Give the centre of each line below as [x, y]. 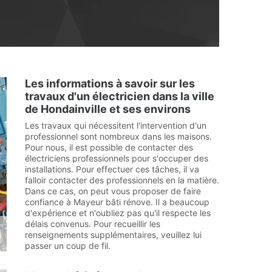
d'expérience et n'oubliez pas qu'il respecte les [118, 213]
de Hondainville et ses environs [108, 109]
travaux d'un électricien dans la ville [120, 96]
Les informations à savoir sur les [110, 83]
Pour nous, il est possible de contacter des [109, 147]
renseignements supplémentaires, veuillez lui [113, 235]
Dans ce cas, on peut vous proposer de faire [113, 191]
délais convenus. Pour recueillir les [93, 224]
